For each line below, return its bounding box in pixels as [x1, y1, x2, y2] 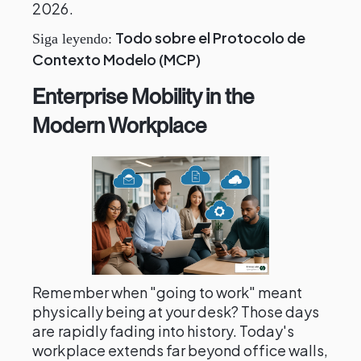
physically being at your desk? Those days [32, 302, 320, 321]
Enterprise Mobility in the [32, 84, 255, 109]
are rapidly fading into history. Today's [32, 322, 295, 340]
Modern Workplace [32, 113, 206, 138]
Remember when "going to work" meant [32, 283, 303, 301]
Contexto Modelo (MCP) [32, 50, 201, 68]
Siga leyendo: [32, 31, 113, 47]
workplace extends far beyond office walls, [32, 341, 329, 359]
